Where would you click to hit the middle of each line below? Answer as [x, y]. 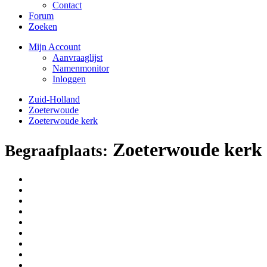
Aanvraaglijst [77, 58]
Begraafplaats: [56, 151]
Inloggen [69, 79]
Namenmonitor [81, 68]
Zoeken [43, 27]
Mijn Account [55, 47]
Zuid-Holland [54, 99]
